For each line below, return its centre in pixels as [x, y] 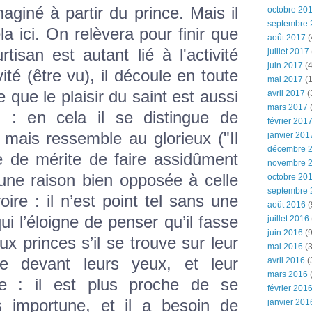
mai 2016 [285, 247]
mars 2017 [288, 107]
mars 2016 [288, 274]
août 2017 [287, 38]
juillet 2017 [288, 52]
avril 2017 [286, 93]
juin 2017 [285, 65]
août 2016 [287, 205]
